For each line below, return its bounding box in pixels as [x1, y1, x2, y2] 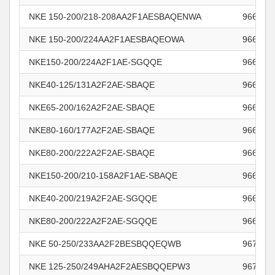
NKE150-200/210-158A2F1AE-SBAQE [29, 171, 177, 180]
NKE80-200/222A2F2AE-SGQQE [29, 216, 157, 226]
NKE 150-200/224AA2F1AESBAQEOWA [29, 34, 184, 44]
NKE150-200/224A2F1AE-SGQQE [29, 57, 162, 67]
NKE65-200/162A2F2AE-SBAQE [29, 103, 155, 112]
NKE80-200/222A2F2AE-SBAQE [29, 148, 155, 158]
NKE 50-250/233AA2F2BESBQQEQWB [29, 239, 181, 249]
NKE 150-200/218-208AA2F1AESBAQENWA [29, 12, 201, 21]
